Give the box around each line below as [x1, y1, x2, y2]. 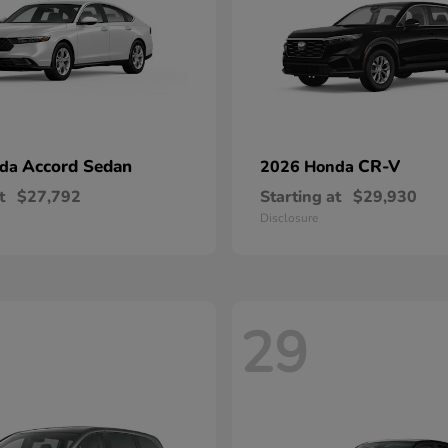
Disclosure [260, 210, 318, 226]
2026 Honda [260, 156, 358, 178]
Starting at [260, 186, 341, 208]
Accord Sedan [22, 155, 132, 178]
